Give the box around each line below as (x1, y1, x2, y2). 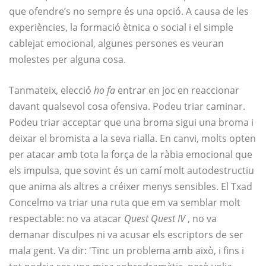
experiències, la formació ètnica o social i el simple (9, 21, 233, 34)
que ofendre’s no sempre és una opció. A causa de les (9, 5, 249, 18)
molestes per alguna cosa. (9, 53, 126, 66)
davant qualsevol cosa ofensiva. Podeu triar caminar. (9, 100, 245, 113)
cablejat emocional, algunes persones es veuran (9, 37, 224, 50)
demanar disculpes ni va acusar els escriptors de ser (9, 228, 243, 242)
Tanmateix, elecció (9, 84, 94, 97)
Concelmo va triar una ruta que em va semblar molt (9, 196, 240, 210)
